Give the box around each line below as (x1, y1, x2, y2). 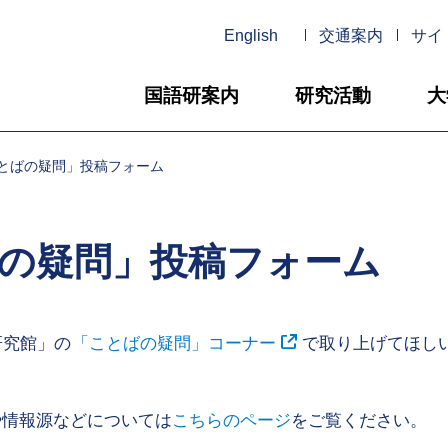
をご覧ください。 (291, 411, 427, 430)
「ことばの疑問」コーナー (71, 334, 277, 353)
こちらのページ (172, 411, 291, 430)
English (224, 27, 278, 44)
